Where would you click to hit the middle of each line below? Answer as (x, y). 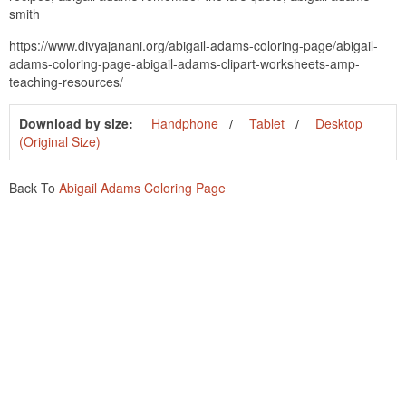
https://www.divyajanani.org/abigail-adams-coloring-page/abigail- (193, 45)
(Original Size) (60, 141)
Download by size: (76, 123)
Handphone (185, 123)
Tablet (267, 123)
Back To (34, 187)
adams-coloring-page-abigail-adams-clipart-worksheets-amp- (184, 63)
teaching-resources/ (66, 81)
